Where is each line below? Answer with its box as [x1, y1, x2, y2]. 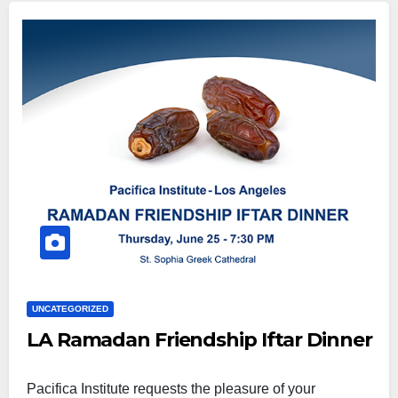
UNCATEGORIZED [32, 304, 108, 314]
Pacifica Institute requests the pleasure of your [27, 381, 315, 396]
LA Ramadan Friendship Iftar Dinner [27, 328, 372, 352]
